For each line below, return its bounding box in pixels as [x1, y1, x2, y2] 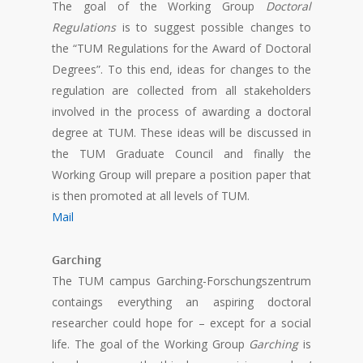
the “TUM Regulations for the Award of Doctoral [52, 41, 311, 57]
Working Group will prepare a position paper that [52, 167, 311, 183]
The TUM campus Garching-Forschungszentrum [52, 273, 311, 289]
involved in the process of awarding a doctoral [52, 104, 311, 120]
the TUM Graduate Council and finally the [52, 146, 311, 162]
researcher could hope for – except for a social [52, 315, 311, 331]
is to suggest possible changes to [116, 19, 311, 36]
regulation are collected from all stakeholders [52, 83, 311, 99]
